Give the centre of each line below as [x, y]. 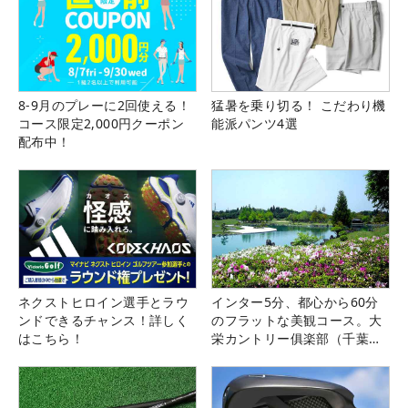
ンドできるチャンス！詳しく [104, 321]
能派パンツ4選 [255, 124]
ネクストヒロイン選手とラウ [104, 302]
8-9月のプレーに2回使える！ [104, 106]
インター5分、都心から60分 [295, 302]
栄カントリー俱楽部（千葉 [290, 339]
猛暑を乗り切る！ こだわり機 [299, 106]
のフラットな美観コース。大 [297, 321]
